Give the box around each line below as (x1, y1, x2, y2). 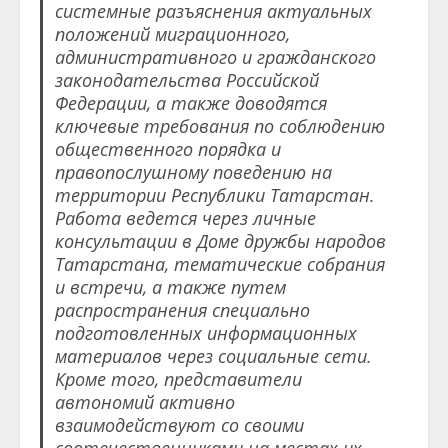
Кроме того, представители (54, 367, 302, 392)
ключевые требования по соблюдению (54, 114, 385, 139)
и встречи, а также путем (54, 275, 286, 300)
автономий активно (54, 390, 235, 415)
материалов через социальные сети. (54, 344, 372, 369)
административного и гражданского (54, 45, 376, 70)
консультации (54, 229, 182, 254)
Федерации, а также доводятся (54, 91, 327, 116)
